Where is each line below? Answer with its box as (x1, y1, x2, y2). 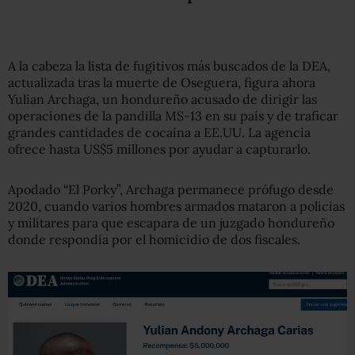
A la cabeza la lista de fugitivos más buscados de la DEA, (8, 57, 330, 74)
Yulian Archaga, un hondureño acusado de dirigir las (8, 90, 317, 107)
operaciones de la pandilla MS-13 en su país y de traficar (8, 107, 338, 124)
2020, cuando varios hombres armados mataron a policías (8, 197, 345, 214)
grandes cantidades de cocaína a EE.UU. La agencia (8, 124, 311, 140)
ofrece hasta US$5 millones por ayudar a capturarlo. (8, 140, 311, 157)
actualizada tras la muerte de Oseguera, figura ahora (8, 74, 315, 90)
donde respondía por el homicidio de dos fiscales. (8, 231, 300, 247)
